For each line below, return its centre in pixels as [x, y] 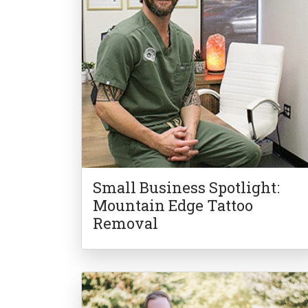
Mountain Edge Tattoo [173, 206]
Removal [126, 223]
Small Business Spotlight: [187, 188]
